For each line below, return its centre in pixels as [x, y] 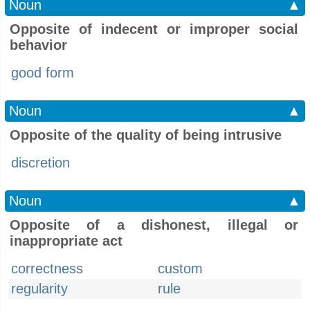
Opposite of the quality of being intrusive [146, 135]
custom [180, 268]
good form [43, 73]
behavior [38, 45]
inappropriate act [66, 241]
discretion [40, 163]
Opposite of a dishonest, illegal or [154, 225]
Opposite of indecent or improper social [154, 29]
